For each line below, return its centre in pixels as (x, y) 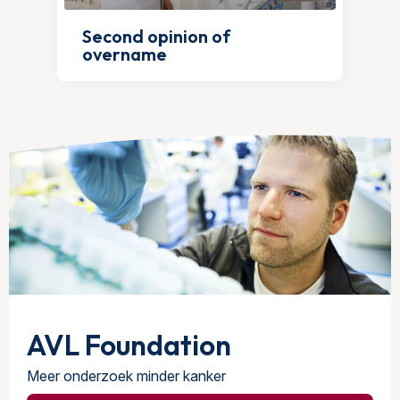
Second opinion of (156, 37)
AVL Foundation (129, 344)
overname (124, 54)
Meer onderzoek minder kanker (126, 375)
